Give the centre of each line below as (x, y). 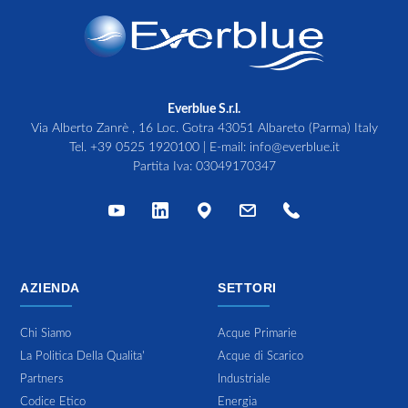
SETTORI (247, 287)
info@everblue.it (294, 147)
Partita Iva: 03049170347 (204, 166)
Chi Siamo (46, 333)
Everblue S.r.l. (204, 109)
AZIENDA (50, 287)
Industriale (244, 379)
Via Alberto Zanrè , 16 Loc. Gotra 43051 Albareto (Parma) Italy (204, 128)
